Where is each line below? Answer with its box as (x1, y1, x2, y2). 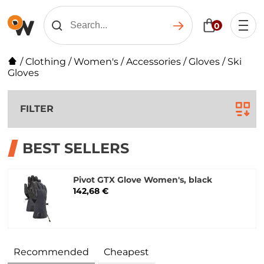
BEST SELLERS (22, 140, 130, 157)
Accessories (126, 56, 181, 67)
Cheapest (104, 246, 150, 258)
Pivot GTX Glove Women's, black (73, 174, 213, 185)
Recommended (14, 246, 90, 258)
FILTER (20, 103, 54, 114)
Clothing (25, 56, 67, 67)
